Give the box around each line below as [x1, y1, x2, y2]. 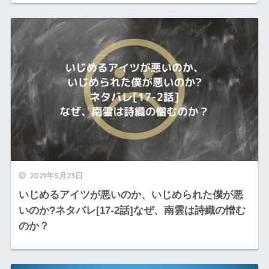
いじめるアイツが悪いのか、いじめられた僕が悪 [18, 189, 243, 201]
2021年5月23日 [29, 171, 83, 181]
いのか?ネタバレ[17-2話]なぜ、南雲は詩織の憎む [18, 205, 246, 217]
